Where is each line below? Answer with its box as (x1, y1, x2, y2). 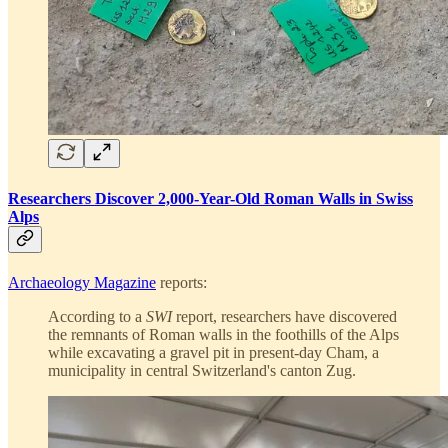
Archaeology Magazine (8, 274, 156, 292)
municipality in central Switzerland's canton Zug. (48, 362, 356, 380)
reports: (156, 274, 207, 292)
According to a (48, 308, 146, 326)
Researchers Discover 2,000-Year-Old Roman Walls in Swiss (8, 189, 413, 207)
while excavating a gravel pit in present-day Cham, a (48, 344, 379, 362)
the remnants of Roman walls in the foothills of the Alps (48, 326, 399, 344)
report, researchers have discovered (172, 308, 397, 326)
